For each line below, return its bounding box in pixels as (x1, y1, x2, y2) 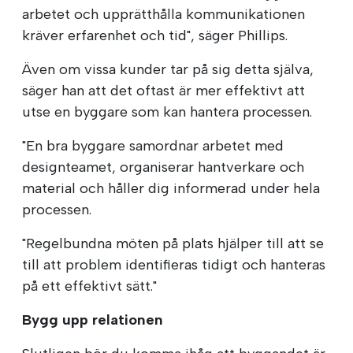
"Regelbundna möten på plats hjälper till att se (22, 235, 324, 253)
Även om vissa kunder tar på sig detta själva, (22, 61, 314, 79)
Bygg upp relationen (22, 311, 163, 329)
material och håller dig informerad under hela (22, 180, 320, 198)
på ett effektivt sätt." (22, 277, 157, 295)
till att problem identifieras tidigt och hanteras (22, 256, 325, 274)
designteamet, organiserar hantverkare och (22, 158, 304, 176)
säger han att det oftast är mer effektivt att (22, 82, 305, 100)
